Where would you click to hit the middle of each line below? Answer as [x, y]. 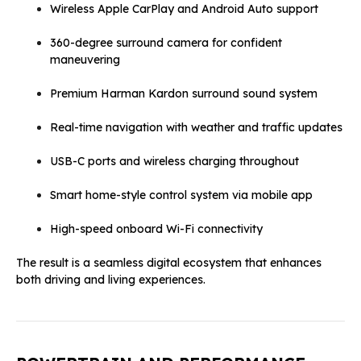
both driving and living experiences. [111, 279]
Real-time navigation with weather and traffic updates [196, 127]
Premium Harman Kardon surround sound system [184, 93]
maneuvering [85, 59]
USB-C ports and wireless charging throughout [174, 161]
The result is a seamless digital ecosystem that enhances [169, 262]
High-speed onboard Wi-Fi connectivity [156, 228]
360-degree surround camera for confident [166, 42]
